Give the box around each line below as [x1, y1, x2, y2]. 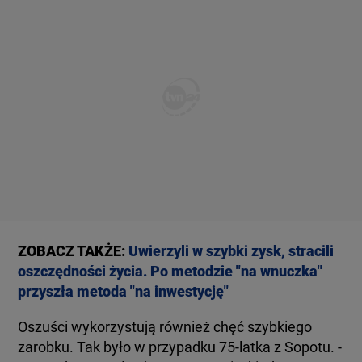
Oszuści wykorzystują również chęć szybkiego [18, 318, 313, 335]
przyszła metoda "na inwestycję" [18, 282, 229, 300]
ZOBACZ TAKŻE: [18, 242, 129, 259]
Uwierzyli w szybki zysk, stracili [128, 242, 335, 259]
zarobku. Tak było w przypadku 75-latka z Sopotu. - [18, 338, 343, 356]
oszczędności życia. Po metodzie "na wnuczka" [18, 262, 323, 280]
